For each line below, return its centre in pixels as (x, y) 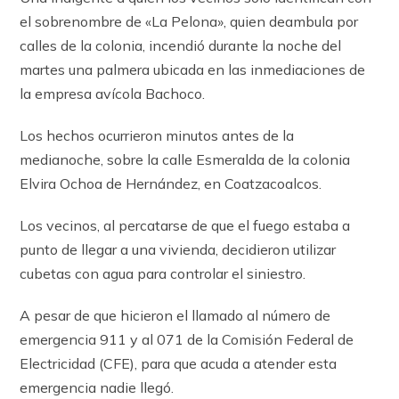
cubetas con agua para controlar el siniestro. (163, 273)
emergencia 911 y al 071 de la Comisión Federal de (187, 339)
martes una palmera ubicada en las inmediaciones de (193, 69)
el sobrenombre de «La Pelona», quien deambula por (189, 21)
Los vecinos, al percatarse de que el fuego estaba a (185, 225)
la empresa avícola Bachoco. (113, 93)
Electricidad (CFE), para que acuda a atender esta (179, 363)
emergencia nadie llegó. (97, 387)
